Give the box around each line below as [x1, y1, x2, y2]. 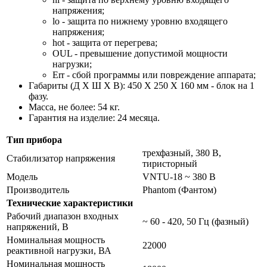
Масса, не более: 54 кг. [29, 101, 120, 112]
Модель [7, 171, 38, 182]
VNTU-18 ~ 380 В [142, 171, 216, 182]
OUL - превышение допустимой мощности [52, 48, 228, 58]
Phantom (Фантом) [142, 184, 216, 195]
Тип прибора [7, 134, 62, 145]
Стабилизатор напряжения [7, 153, 115, 163]
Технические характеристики [7, 197, 133, 208]
